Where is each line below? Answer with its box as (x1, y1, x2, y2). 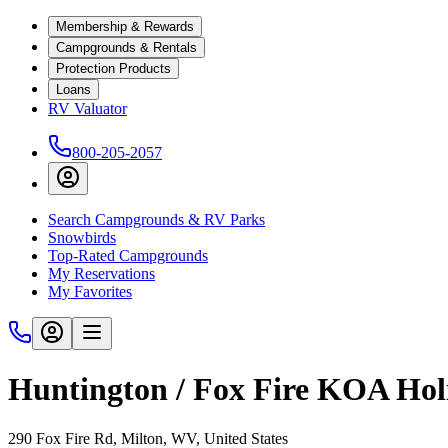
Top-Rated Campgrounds (48, 247, 208, 264)
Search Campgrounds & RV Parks (48, 211, 265, 228)
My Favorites (48, 283, 132, 300)
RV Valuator (48, 100, 127, 117)
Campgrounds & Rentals (56, 40, 197, 55)
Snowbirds (48, 229, 116, 246)
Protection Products (56, 61, 171, 76)
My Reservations (48, 265, 155, 282)
